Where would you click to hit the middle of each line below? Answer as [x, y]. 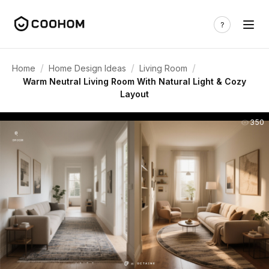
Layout [134, 94]
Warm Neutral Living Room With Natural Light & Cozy [134, 81]
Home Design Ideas [87, 68]
